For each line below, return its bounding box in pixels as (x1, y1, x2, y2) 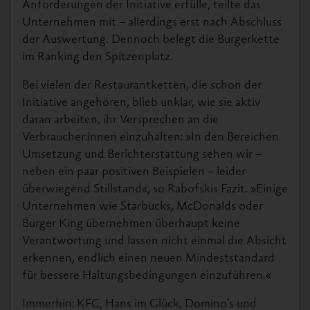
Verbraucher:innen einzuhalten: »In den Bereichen (22, 131, 279, 144)
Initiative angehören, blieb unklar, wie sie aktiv (22, 96, 260, 109)
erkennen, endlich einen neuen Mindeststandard (22, 252, 275, 265)
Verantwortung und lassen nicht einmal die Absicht (22, 235, 286, 248)
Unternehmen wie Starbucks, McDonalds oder (22, 200, 263, 213)
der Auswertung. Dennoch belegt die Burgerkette (22, 33, 280, 46)
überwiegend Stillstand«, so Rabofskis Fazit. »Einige (22, 183, 288, 196)
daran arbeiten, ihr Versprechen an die (22, 113, 219, 127)
